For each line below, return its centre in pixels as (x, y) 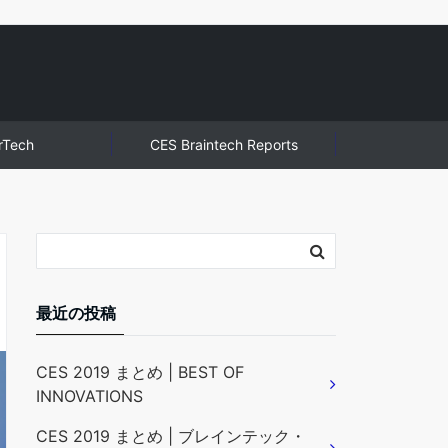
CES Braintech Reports (224, 144)
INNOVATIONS (89, 396)
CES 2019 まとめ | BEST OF (140, 372)
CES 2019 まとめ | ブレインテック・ (171, 436)
